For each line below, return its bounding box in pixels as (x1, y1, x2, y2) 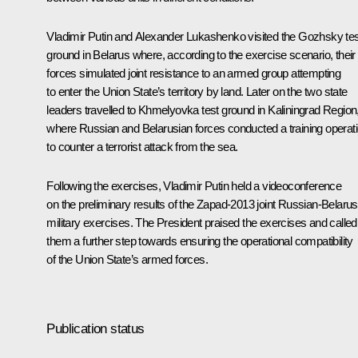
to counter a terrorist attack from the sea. (46, 139, 238, 153)
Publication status (46, 320, 145, 336)
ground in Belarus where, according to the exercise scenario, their (46, 47, 356, 62)
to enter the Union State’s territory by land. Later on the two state (46, 84, 348, 98)
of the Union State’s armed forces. (46, 252, 208, 266)
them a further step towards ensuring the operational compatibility (46, 233, 353, 248)
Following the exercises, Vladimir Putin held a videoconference (46, 178, 342, 193)
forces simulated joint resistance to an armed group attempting (46, 66, 341, 80)
